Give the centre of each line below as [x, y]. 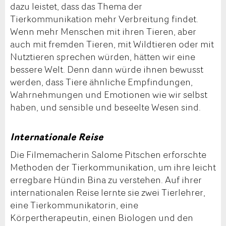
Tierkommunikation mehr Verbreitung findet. [104, 18]
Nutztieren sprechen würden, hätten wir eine [103, 56]
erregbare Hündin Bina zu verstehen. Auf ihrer [106, 179]
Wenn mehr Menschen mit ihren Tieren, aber [103, 31]
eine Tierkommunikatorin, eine [74, 205]
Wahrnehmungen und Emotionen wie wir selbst [109, 94]
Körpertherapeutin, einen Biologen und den [102, 217]
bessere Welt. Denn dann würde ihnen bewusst [107, 69]
